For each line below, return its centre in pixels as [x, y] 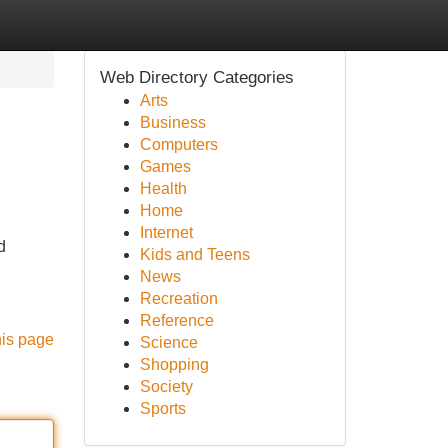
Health [163, 188]
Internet [166, 232]
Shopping [174, 364]
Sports [162, 408]
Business [172, 122]
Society [166, 386]
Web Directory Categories [196, 77]
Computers [178, 144]
